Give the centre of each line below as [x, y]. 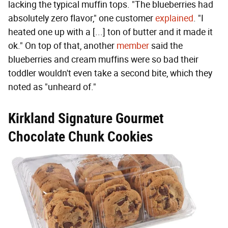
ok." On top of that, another [62, 46]
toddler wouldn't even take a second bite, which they [110, 74]
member [133, 46]
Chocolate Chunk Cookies [80, 137]
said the [166, 46]
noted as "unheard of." [52, 87]
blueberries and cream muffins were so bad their [103, 60]
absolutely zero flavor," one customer [82, 19]
